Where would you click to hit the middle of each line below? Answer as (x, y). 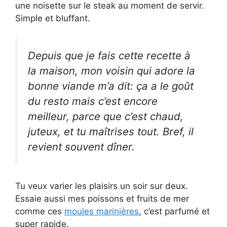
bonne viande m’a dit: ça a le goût (111, 86)
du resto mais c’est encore (93, 101)
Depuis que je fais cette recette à (109, 55)
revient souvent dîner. (81, 146)
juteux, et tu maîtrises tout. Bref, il (111, 131)
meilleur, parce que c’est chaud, (106, 116)
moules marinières (102, 212)
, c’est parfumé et (174, 212)
